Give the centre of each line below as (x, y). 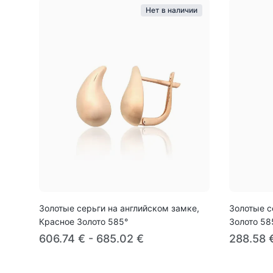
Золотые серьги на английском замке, (119, 208)
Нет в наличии (172, 10)
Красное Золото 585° (83, 221)
